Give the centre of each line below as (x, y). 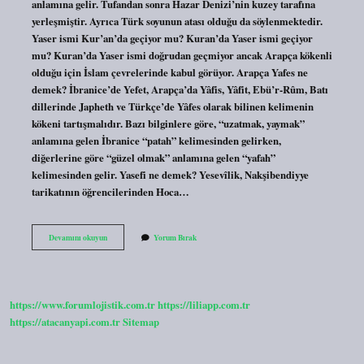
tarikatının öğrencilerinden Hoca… (110, 191)
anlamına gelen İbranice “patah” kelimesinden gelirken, (156, 140)
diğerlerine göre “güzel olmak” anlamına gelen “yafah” (153, 157)
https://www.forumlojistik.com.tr (82, 305)
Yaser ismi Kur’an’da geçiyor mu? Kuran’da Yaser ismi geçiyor (172, 38)
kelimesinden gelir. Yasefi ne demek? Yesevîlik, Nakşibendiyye (170, 174)
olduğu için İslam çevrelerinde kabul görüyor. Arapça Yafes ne (169, 72)
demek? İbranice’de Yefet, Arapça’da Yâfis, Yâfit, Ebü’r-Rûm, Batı (180, 89)
